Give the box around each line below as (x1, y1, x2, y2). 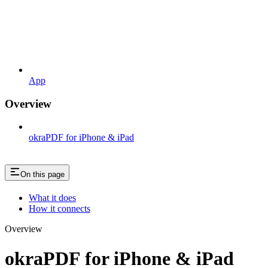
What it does (29, 193, 76, 203)
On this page (20, 170, 65, 179)
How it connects (29, 203, 90, 214)
